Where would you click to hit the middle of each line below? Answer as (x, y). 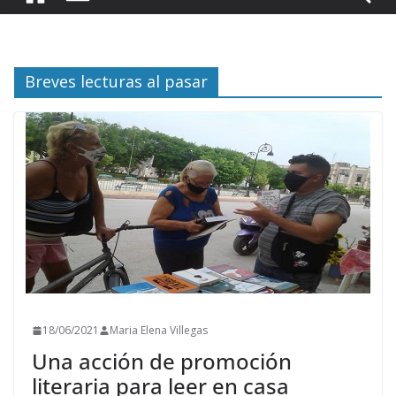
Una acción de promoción (162, 361)
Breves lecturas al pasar (116, 81)
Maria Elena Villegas (159, 330)
